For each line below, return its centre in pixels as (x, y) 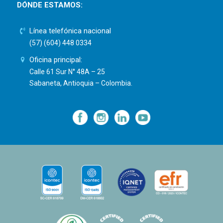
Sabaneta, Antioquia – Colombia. (81, 83)
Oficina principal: (56, 60)
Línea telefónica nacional (70, 31)
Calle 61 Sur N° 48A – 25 (67, 72)
